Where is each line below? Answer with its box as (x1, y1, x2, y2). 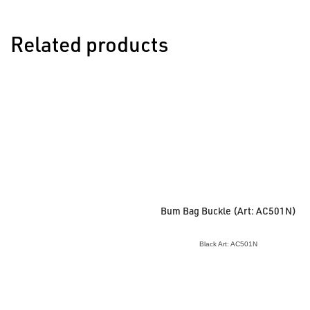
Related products (10, 29, 168, 57)
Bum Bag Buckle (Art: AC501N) (161, 203, 297, 217)
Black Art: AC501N (199, 239, 258, 248)
